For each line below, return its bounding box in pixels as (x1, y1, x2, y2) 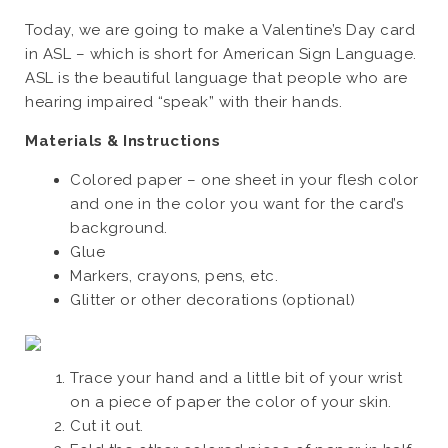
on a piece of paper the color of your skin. (70, 392, 392, 411)
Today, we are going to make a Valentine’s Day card (25, 21, 415, 39)
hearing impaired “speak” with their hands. (25, 93, 342, 111)
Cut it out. (70, 416, 144, 435)
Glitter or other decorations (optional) (70, 291, 356, 309)
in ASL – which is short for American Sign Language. (25, 45, 417, 63)
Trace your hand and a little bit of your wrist (70, 368, 402, 387)
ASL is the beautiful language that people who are (25, 69, 408, 87)
